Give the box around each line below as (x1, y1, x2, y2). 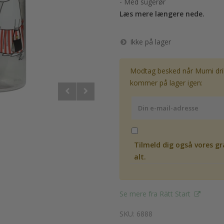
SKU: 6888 (119, 209, 152, 218)
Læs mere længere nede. (119, 9, 204, 18)
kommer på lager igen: (130, 78, 202, 87)
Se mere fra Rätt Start (119, 189, 192, 198)
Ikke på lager (130, 37, 171, 46)
